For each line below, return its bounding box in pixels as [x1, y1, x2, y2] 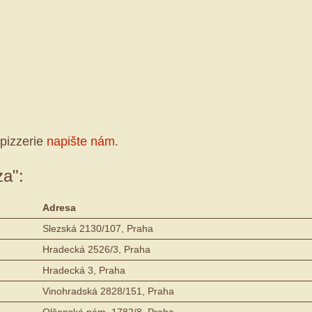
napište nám [47, 134, 115, 148]
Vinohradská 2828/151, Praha [42, 285, 174, 297]
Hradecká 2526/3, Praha [42, 243, 150, 255]
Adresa [42, 201, 76, 213]
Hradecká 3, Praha [42, 264, 125, 276]
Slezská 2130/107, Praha [42, 222, 153, 234]
